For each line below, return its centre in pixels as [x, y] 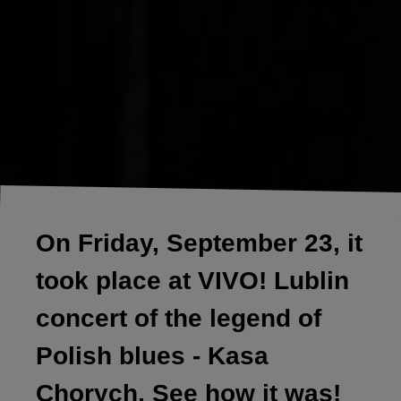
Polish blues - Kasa [152, 355]
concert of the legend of [179, 318]
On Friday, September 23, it [199, 243]
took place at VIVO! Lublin [192, 280]
